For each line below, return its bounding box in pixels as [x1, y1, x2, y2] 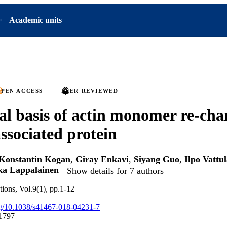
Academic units [9, 16, 62, 24]
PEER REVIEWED [61, 88, 119, 94]
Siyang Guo [134, 154, 179, 165]
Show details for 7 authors [67, 165, 164, 176]
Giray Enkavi [75, 154, 129, 165]
